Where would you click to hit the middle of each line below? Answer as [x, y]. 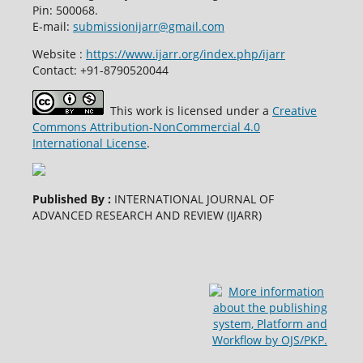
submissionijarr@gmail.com [148, 26]
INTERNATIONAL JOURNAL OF [192, 199]
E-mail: [52, 26]
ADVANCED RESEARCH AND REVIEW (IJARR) [147, 215]
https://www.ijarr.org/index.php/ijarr [185, 53]
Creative [294, 110]
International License [89, 143]
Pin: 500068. [65, 10]
